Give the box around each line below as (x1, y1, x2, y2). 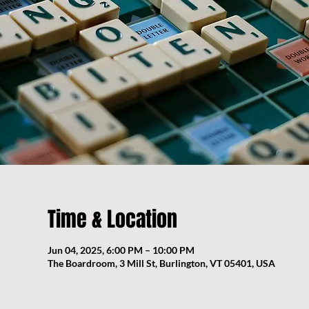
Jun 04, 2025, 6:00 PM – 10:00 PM (47, 244, 195, 257)
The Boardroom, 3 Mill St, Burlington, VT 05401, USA (47, 257, 275, 270)
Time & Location (47, 204, 177, 235)
